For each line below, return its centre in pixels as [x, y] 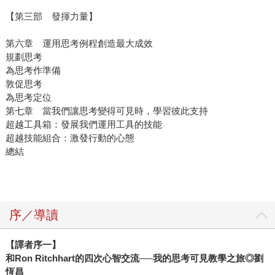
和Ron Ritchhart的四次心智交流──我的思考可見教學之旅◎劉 [134, 258]
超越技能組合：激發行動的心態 [70, 138]
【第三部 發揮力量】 [51, 17]
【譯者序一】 [33, 245]
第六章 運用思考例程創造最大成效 [79, 44]
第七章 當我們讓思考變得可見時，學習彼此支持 [107, 111]
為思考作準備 [33, 71]
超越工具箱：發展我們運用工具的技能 [83, 125]
